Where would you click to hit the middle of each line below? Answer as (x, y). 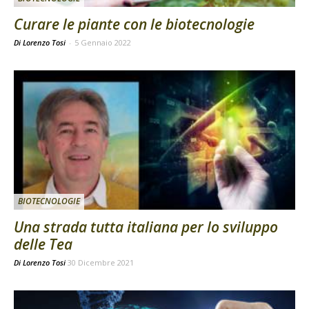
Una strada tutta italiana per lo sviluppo (146, 227)
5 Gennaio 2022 (103, 43)
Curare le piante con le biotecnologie (134, 24)
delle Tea (43, 244)
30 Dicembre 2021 (101, 262)
